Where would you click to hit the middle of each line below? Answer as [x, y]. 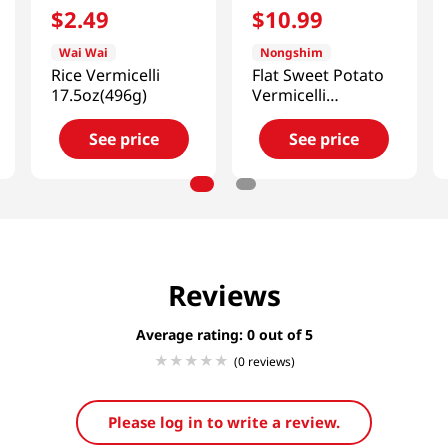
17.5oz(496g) [99, 95]
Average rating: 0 [195, 335]
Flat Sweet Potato [317, 75]
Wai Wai [84, 53]
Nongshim [291, 53]
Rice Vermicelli [106, 75]
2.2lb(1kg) [288, 115]
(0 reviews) [264, 361]
